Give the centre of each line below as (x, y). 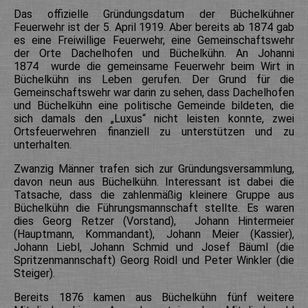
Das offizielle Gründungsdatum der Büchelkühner (154, 14)
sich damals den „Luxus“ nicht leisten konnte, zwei (154, 119)
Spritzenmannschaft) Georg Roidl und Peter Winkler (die (154, 261)
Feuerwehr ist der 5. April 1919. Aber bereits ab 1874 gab (154, 27)
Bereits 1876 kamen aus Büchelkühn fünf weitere (154, 298)
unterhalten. (43, 145)
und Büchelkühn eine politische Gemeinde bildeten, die (154, 106)
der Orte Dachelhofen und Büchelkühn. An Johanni (154, 54)
